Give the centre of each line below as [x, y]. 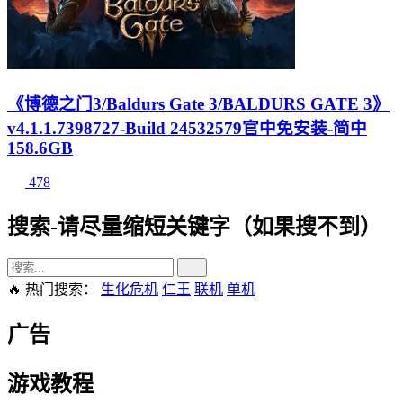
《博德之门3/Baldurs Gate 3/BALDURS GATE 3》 [198, 103]
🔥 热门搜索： [52, 290]
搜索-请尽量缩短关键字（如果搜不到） [194, 227]
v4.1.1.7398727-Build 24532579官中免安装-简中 [187, 128]
